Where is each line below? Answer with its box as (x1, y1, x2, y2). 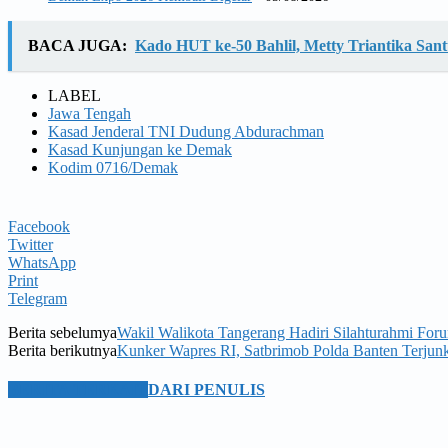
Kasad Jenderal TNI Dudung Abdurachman (48, 122, 324, 140)
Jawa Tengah (48, 104, 131, 122)
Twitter (8, 235, 53, 253)
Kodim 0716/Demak (48, 158, 178, 176)
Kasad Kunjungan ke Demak (48, 140, 232, 158)
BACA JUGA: (28, 36, 127, 54)
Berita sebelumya (8, 323, 117, 341)
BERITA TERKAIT (8, 381, 148, 399)
